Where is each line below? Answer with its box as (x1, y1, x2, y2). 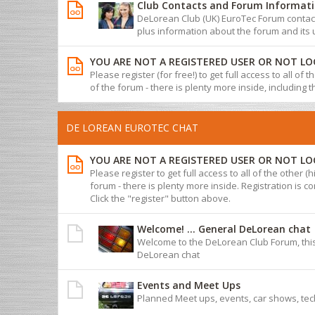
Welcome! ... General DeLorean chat (137, 221, 311, 236)
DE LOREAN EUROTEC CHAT (66, 120, 198, 134)
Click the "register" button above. (90, 191, 231, 205)
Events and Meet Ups (137, 278, 240, 292)
